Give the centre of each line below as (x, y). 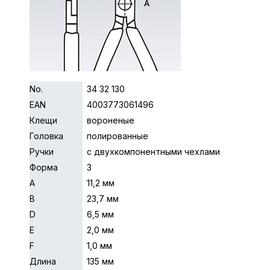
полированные (118, 136)
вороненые (111, 120)
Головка (46, 136)
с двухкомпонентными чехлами (153, 152)
